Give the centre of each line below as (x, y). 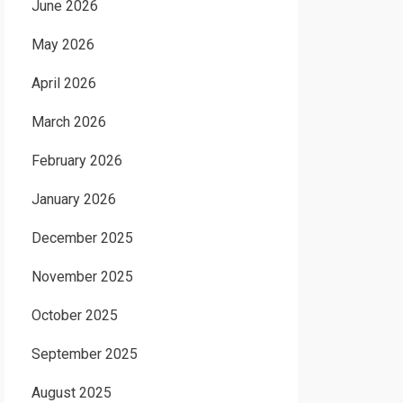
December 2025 (82, 238)
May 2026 (63, 45)
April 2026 (63, 83)
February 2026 (76, 161)
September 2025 (84, 354)
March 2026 (68, 122)
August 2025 (71, 393)
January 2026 (73, 199)
